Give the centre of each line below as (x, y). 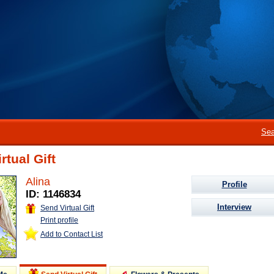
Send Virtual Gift (67, 208)
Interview (234, 207)
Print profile (59, 220)
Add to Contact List (72, 234)
